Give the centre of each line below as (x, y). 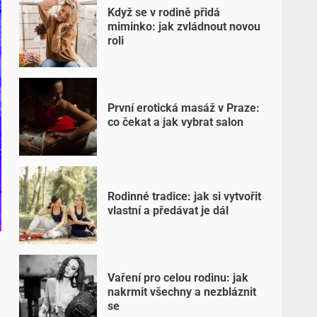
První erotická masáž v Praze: (184, 108)
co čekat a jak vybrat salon (176, 122)
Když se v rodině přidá (164, 12)
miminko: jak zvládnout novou (184, 26)
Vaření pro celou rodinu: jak (178, 277)
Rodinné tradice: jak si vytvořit (185, 196)
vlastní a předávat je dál (168, 210)
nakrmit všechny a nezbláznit (182, 292)
